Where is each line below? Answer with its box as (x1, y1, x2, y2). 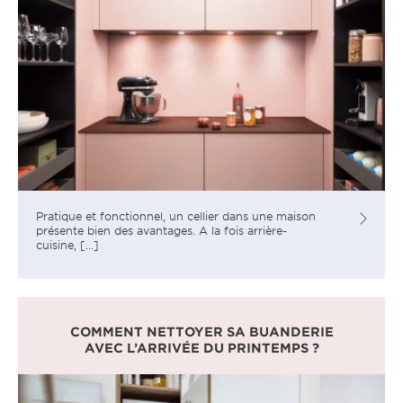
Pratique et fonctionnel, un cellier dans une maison (36, 208, 316, 223)
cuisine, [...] (36, 237, 99, 252)
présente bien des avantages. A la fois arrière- (36, 222, 287, 237)
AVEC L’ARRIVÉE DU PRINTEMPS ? (84, 339, 319, 355)
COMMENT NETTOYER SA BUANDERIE (69, 323, 334, 339)
